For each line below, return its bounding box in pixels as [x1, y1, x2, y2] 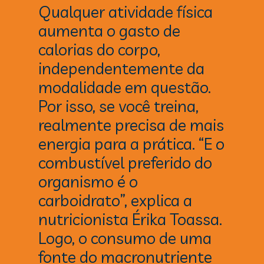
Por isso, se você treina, [38, 96, 199, 117]
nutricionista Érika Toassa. [38, 209, 223, 230]
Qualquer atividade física [38, 2, 213, 22]
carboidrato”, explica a [38, 190, 193, 211]
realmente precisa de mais [38, 115, 225, 136]
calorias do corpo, [38, 39, 161, 60]
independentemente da [38, 58, 205, 79]
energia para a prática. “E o [38, 134, 225, 154]
